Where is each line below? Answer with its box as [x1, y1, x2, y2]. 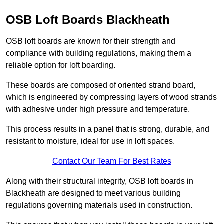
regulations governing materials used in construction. [6, 201, 192, 210]
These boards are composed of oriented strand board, [6, 81, 195, 90]
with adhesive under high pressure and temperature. [6, 105, 190, 114]
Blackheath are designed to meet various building [6, 189, 181, 198]
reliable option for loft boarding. [6, 61, 115, 70]
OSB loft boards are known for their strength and [6, 37, 175, 46]
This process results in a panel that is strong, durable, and [6, 125, 209, 134]
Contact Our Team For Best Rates [52, 157, 171, 166]
